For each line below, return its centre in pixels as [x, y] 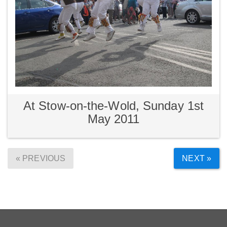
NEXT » [197, 159]
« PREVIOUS [41, 159]
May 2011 [113, 119]
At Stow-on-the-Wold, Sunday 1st [113, 105]
